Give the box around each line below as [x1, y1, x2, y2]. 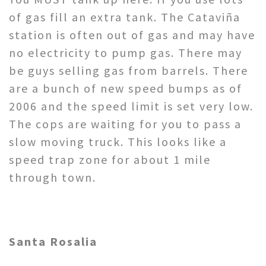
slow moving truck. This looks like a [9, 134, 227, 149]
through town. [9, 169, 96, 185]
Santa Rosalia [9, 233, 97, 249]
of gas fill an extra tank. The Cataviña [9, 9, 240, 24]
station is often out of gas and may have [9, 27, 255, 42]
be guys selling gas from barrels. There [9, 62, 248, 78]
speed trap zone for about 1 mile [9, 151, 211, 167]
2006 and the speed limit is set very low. [9, 98, 254, 113]
